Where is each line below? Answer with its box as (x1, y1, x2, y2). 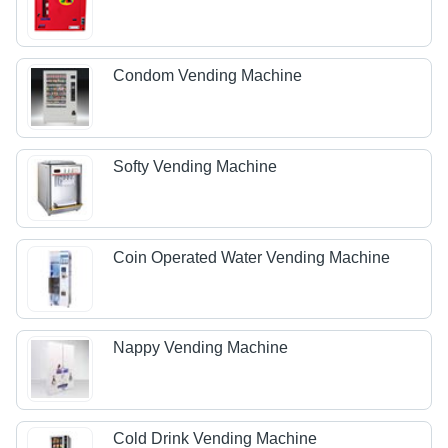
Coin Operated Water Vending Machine (113, 248, 391, 266)
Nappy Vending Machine (113, 339, 289, 357)
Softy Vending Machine (113, 158, 278, 176)
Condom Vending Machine (113, 67, 303, 85)
